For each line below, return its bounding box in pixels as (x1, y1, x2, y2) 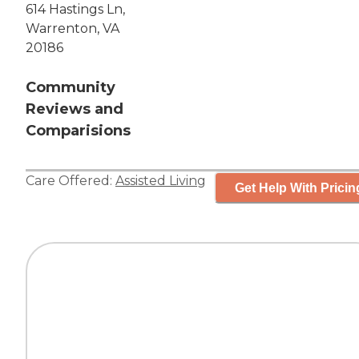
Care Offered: (26, 173, 115, 189)
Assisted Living (115, 173, 206, 189)
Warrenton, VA (26, 21, 119, 37)
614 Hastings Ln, (26, 2, 125, 18)
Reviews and (26, 100, 123, 119)
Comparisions (26, 122, 131, 140)
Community (26, 79, 115, 97)
